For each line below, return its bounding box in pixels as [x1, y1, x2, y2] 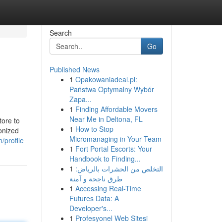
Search [49, 28, 72, 38]
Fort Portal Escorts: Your [75, 144, 152, 154]
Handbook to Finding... [69, 154, 141, 164]
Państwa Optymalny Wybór [69, 84, 154, 94]
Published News [49, 64, 100, 74]
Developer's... [69, 203, 112, 213]
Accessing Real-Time [75, 183, 141, 193]
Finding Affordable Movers [75, 104, 158, 114]
